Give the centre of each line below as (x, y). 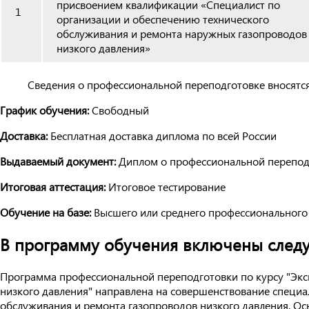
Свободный (119, 110)
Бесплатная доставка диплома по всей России (162, 136)
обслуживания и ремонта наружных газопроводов (182, 34)
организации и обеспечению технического (163, 19)
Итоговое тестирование (166, 187)
